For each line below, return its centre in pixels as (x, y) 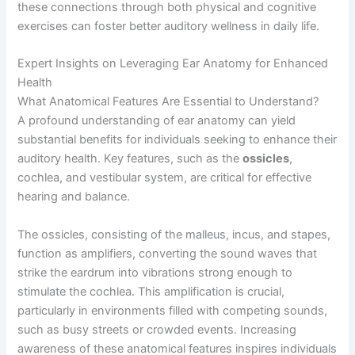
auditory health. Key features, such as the (130, 159)
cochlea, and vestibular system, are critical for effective (165, 178)
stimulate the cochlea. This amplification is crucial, (151, 291)
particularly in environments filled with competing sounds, (173, 310)
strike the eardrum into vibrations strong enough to (155, 272)
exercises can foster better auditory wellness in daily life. (169, 27)
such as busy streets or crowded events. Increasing (157, 329)
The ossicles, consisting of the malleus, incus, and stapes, (174, 234)
